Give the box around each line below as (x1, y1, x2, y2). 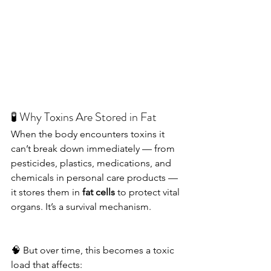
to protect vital (115, 186, 182, 198)
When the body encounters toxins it (11, 128, 167, 140)
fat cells (82, 186, 115, 198)
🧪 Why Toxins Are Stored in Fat (11, 108, 157, 126)
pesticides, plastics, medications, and (11, 157, 174, 169)
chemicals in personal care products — (11, 172, 180, 183)
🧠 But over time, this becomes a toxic (11, 244, 177, 256)
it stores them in (11, 186, 82, 198)
